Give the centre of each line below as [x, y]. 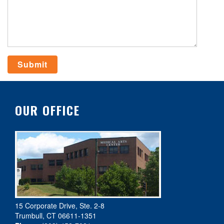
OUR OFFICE [47, 110]
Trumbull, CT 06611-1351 [56, 216]
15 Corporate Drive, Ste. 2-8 [60, 206]
